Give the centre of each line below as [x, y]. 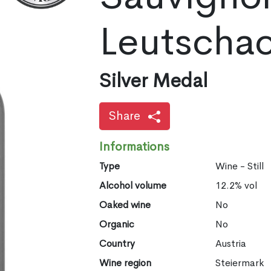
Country [117, 243]
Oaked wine [125, 204]
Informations [134, 146]
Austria [231, 243]
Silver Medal [153, 80]
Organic [116, 224]
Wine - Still [240, 166]
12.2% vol [237, 185]
